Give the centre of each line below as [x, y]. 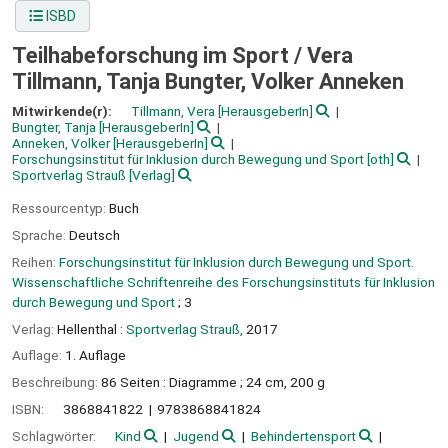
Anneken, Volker [61, 143]
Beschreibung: [56, 382]
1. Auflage [95, 355]
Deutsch [94, 234]
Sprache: [40, 234]
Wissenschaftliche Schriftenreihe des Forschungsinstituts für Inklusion [223, 281]
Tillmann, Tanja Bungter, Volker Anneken [208, 82]
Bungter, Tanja [54, 127]
